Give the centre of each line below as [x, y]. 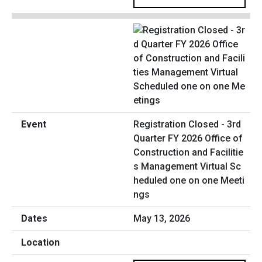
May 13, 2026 [162, 219]
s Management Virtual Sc [187, 167]
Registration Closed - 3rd [187, 125]
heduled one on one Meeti [189, 181]
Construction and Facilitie [188, 153]
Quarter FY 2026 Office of [188, 139]
